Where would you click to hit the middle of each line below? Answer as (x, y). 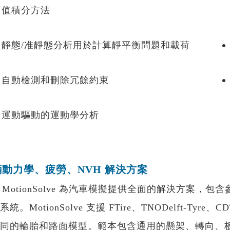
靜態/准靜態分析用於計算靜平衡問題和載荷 (96, 45)
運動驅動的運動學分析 (50, 115)
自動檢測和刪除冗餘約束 (55, 80)
